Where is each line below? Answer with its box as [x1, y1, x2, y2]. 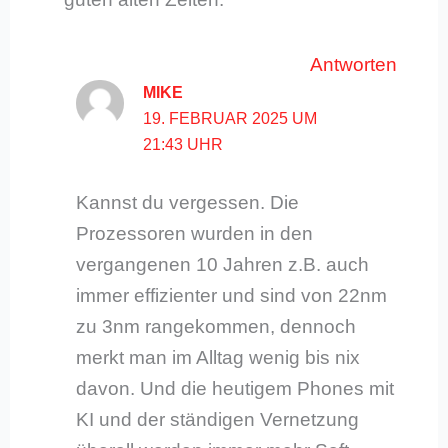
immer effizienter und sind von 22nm [76, 284, 388, 306]
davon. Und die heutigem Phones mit [76, 377, 395, 399]
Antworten [310, 53, 398, 75]
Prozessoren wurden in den [76, 222, 314, 244]
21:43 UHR [143, 135, 224, 153]
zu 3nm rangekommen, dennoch [76, 315, 357, 337]
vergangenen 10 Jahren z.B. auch [76, 253, 370, 275]
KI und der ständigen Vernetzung [76, 408, 360, 430]
